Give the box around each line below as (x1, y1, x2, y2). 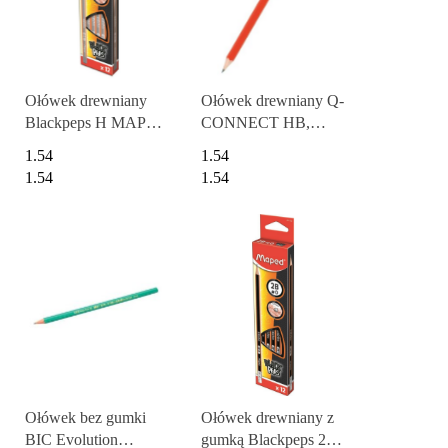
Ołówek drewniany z (200, 409, 334, 427)
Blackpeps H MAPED (25, 113, 168, 131)
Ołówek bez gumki (25, 409, 146, 427)
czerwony (200, 157, 263, 175)
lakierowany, (200, 135, 282, 153)
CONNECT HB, (200, 113, 310, 131)
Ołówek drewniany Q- (200, 91, 344, 109)
